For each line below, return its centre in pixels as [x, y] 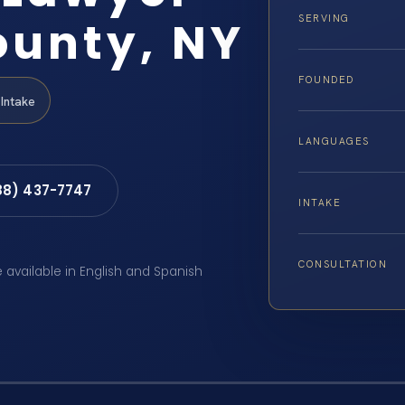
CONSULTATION [343, 264]
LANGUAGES [334, 141]
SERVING [324, 19]
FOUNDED [326, 80]
